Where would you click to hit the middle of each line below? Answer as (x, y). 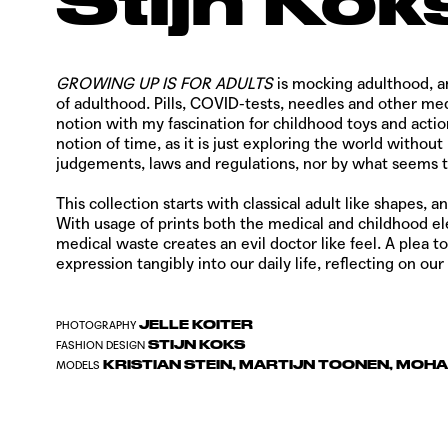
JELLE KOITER (194, 324)
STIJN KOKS (196, 344)
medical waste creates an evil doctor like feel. (220, 243)
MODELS (78, 365)
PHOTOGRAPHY (96, 325)
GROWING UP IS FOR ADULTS (164, 83)
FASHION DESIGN (100, 345)
